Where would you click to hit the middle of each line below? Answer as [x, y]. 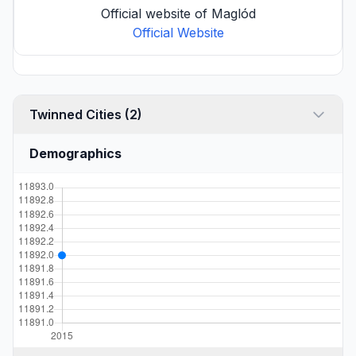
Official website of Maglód [178, 14]
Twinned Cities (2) [133, 114]
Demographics [75, 153]
